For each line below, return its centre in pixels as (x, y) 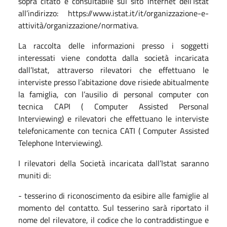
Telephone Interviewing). (60, 143)
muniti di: (34, 175)
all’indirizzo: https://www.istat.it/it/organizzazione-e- (113, 13)
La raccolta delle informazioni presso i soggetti (113, 45)
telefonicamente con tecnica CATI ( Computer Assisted (113, 130)
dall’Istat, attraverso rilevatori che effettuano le (113, 70)
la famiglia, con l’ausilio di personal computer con (113, 94)
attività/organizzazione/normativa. (78, 25)
